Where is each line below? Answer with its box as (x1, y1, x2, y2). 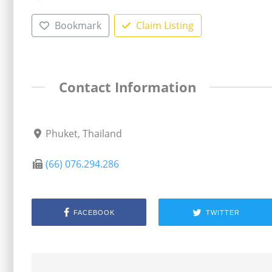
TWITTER (205, 208, 240, 216)
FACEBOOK (73, 208, 115, 216)
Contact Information (58, 77, 196, 97)
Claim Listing (135, 18, 194, 32)
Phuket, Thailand (46, 127, 123, 141)
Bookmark (54, 18, 101, 32)
